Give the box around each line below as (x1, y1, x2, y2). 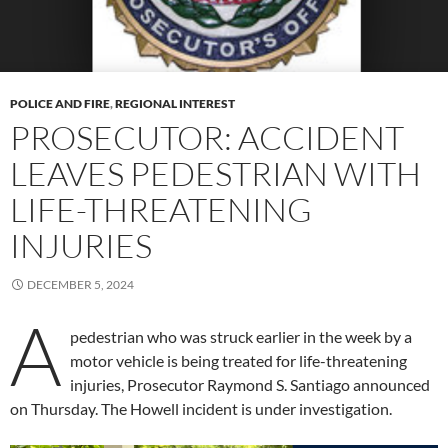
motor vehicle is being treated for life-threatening (70, 351, 407, 371)
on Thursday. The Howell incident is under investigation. (10, 399, 392, 419)
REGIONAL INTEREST (115, 96, 235, 112)
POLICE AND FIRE (10, 96, 110, 112)
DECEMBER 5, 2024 (27, 277, 134, 293)
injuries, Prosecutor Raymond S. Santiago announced (70, 375, 430, 395)
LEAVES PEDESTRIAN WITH (10, 153, 421, 195)
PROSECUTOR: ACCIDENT (10, 117, 404, 159)
